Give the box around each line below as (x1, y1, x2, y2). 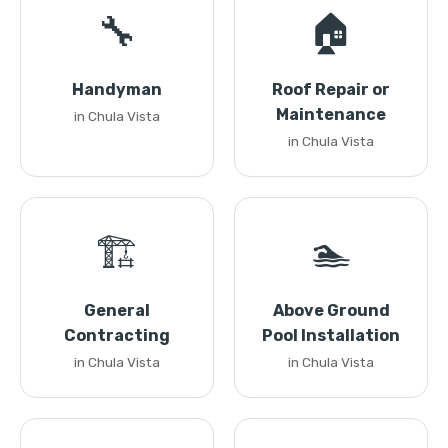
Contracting (64, 326, 170, 345)
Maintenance (276, 105, 386, 124)
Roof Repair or (272, 80, 390, 99)
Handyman (72, 80, 162, 99)
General (84, 301, 150, 320)
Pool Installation (262, 326, 400, 345)
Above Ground (272, 301, 390, 320)
